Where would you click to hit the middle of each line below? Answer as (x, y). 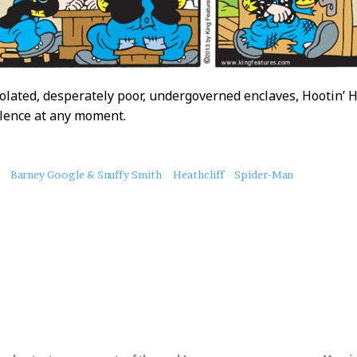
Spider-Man (264, 174)
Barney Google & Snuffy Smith (86, 174)
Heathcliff (198, 174)
